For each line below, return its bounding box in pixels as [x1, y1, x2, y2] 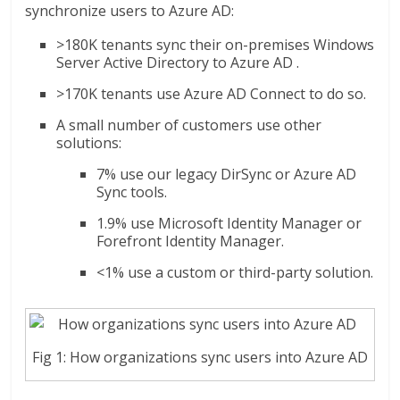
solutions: [56, 132, 122, 153]
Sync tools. [96, 181, 168, 202]
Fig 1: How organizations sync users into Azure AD [31, 347, 368, 368]
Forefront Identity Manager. [96, 230, 285, 251]
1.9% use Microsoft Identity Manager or [96, 212, 362, 233]
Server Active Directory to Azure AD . [56, 52, 300, 72]
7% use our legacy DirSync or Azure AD [96, 163, 357, 184]
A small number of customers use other [56, 114, 322, 135]
